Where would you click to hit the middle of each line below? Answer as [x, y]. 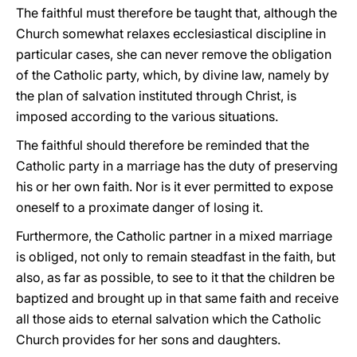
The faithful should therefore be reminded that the [163, 145]
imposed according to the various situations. [147, 116]
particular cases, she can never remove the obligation [174, 54]
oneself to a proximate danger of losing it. [139, 207]
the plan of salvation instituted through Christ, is [156, 96]
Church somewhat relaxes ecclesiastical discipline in [171, 33]
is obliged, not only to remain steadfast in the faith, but [176, 257]
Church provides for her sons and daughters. [148, 339]
